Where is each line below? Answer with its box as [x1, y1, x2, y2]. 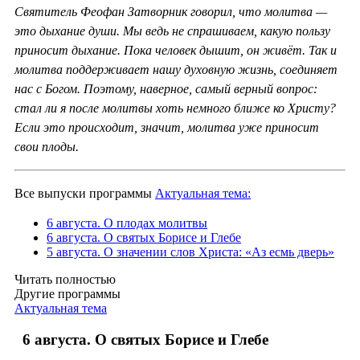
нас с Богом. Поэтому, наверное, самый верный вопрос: [14, 82, 317, 96]
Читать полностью [14, 272, 116, 287]
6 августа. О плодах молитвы [47, 216, 207, 231]
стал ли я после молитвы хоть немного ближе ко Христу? [14, 101, 336, 116]
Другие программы [14, 287, 121, 301]
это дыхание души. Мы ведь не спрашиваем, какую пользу [14, 24, 330, 39]
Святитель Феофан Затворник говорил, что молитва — [14, 5, 327, 19]
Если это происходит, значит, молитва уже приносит [14, 121, 319, 135]
